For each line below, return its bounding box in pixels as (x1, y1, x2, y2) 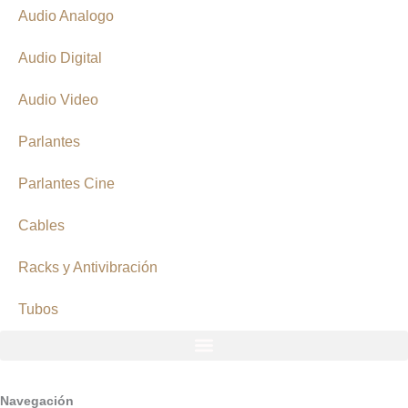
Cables (18, 217, 65, 233)
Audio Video (18, 91, 98, 107)
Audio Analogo (18, 7, 114, 24)
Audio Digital (18, 49, 102, 66)
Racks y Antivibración (18, 259, 158, 275)
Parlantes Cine (18, 175, 115, 191)
